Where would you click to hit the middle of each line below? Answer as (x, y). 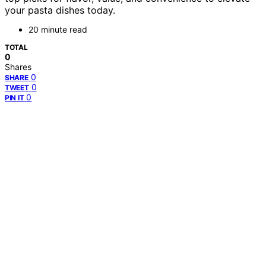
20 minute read (58, 30)
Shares (18, 67)
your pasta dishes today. (60, 10)
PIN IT (15, 98)
